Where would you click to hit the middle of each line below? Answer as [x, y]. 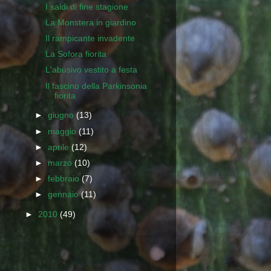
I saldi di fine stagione [87, 7]
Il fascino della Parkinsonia [96, 86]
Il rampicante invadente [90, 39]
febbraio [65, 178]
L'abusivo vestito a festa [91, 70]
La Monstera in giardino [90, 23]
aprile [60, 147]
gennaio [65, 195]
